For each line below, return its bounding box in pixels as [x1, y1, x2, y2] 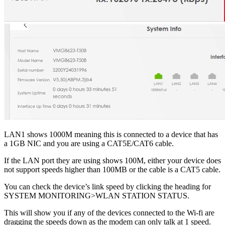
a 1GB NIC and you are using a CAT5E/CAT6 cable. [4, 139, 174, 148]
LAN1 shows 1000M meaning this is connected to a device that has [4, 130, 218, 139]
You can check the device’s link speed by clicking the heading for [4, 182, 211, 191]
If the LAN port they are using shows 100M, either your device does [4, 156, 221, 165]
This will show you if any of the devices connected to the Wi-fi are [4, 208, 214, 217]
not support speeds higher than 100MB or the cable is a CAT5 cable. [4, 165, 220, 174]
